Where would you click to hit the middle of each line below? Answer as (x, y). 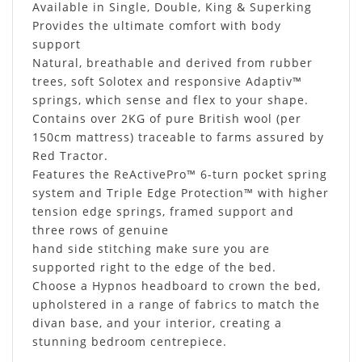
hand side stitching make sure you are (151, 248)
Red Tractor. (70, 155)
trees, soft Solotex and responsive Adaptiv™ (167, 81)
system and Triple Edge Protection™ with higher (181, 192)
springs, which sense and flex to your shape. (173, 99)
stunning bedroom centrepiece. (132, 341)
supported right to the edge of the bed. (154, 267)
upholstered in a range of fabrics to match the (176, 304)
